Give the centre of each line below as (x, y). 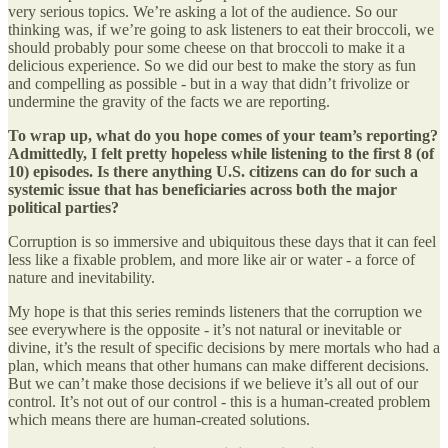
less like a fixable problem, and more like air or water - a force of (211, 260)
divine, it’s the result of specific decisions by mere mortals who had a (224, 348)
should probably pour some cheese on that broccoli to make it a (206, 48)
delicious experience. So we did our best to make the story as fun (212, 66)
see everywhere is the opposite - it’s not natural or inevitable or (204, 330)
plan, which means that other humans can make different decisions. (218, 366)
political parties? (63, 208)
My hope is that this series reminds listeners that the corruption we (215, 312)
